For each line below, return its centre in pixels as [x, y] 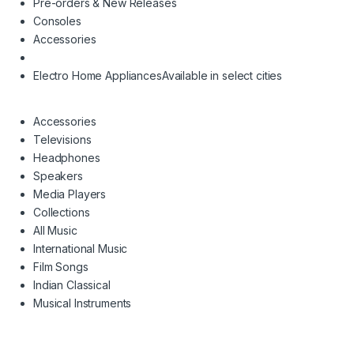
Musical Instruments [83, 303]
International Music [81, 249]
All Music [55, 231]
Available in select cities [222, 76]
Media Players [70, 194]
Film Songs [61, 267]
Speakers [58, 176]
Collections [62, 213]
